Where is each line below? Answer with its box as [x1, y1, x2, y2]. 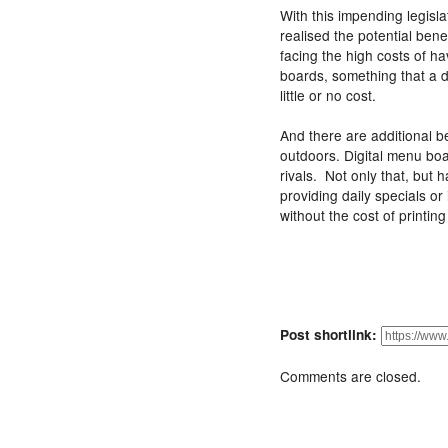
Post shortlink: [280, 325, 381, 344]
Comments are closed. [280, 366, 421, 387]
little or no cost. [280, 85, 376, 105]
